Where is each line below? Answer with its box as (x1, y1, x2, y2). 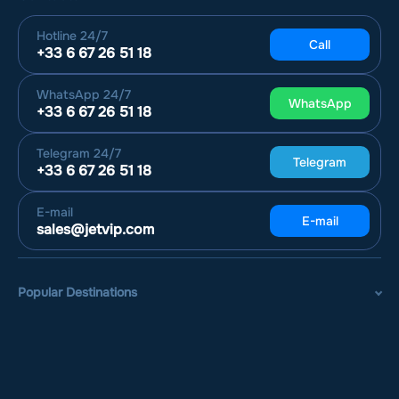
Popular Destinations (18, 284, 137, 301)
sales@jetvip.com (37, 220, 154, 240)
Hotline (37, 28, 77, 45)
